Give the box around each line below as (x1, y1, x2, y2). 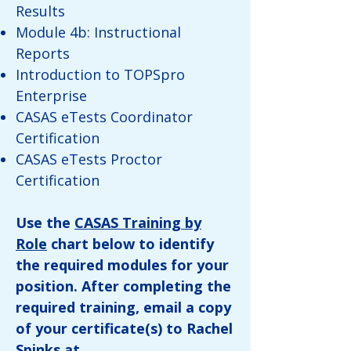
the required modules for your (16, 255, 229, 274)
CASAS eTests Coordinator (16, 107, 193, 126)
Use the (16, 213, 74, 232)
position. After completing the (16, 277, 231, 295)
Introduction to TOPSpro (16, 65, 185, 84)
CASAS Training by (74, 213, 201, 232)
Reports (16, 44, 70, 63)
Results (16, 2, 65, 20)
